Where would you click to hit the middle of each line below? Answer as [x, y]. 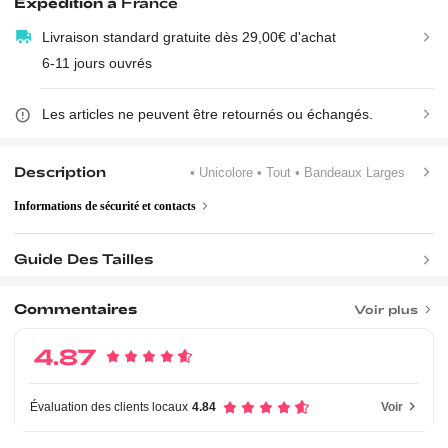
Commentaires [76, 309]
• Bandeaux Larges [352, 172]
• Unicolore [224, 172]
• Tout [276, 172]
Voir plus [385, 308]
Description [60, 172]
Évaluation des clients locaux [108, 407]
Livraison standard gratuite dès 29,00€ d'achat [188, 37]
